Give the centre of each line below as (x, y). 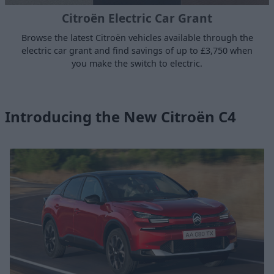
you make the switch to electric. (137, 64)
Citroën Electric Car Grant (137, 18)
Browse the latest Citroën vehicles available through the (137, 38)
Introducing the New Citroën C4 (120, 117)
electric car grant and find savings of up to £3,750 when (137, 51)
